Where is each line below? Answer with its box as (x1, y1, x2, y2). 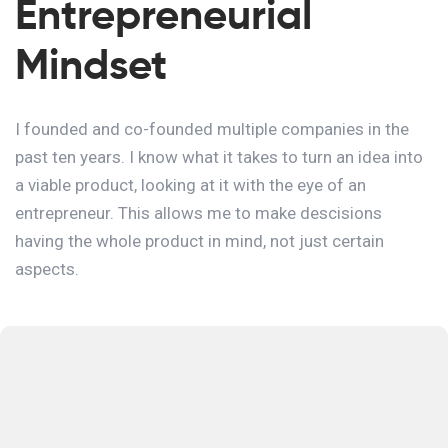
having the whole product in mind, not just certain (15, 230, 384, 251)
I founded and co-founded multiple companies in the (15, 118, 409, 139)
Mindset (15, 37, 167, 91)
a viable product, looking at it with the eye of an (15, 174, 366, 195)
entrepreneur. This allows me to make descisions (15, 202, 382, 223)
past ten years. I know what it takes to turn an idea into (15, 146, 423, 167)
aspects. (15, 258, 79, 279)
